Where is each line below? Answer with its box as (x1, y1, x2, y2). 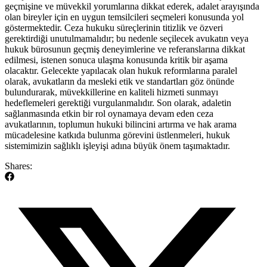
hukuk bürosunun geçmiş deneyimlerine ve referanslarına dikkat (5, 44, 245, 55)
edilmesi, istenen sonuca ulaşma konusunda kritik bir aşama (5, 55, 228, 66)
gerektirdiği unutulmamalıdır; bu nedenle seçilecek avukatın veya (5, 33, 249, 44)
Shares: (5, 161, 32, 172)
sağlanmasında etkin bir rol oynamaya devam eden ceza (5, 108, 213, 119)
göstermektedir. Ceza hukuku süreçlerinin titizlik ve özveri (5, 23, 223, 33)
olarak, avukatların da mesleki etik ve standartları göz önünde (5, 76, 234, 87)
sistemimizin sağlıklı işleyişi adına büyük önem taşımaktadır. (5, 141, 230, 151)
